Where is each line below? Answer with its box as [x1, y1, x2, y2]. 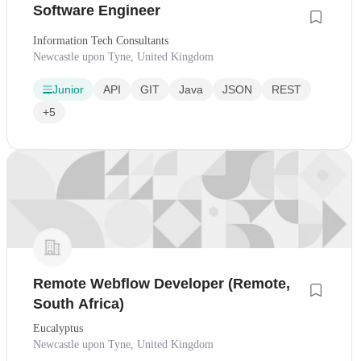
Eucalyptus [33, 322, 83, 334]
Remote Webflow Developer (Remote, [33, 275, 290, 292]
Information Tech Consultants [33, 35, 168, 48]
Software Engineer [33, 2, 160, 19]
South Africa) [33, 295, 124, 312]
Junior [52, 83, 84, 97]
